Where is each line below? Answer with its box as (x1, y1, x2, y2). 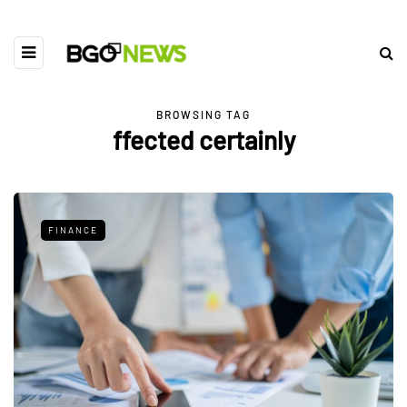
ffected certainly (112, 124, 295, 155)
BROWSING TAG (156, 108, 251, 121)
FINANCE (48, 224, 98, 235)
